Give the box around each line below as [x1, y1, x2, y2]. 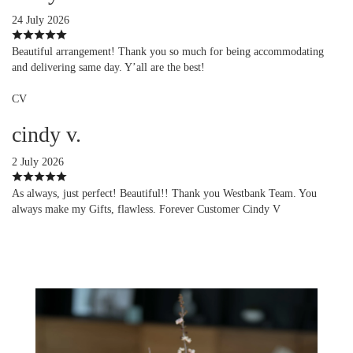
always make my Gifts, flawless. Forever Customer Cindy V [12, 203, 281, 215]
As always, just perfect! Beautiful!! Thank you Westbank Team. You [12, 187, 317, 199]
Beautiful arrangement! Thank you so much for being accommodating [12, 45, 324, 58]
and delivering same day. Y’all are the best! [12, 61, 205, 73]
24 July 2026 [12, 13, 69, 26]
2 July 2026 [12, 155, 64, 168]
